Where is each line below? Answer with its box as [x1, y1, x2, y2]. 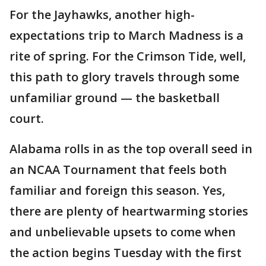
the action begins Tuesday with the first [9, 245, 242, 261]
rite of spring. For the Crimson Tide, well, [9, 48, 246, 65]
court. [9, 110, 44, 127]
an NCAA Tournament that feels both [9, 161, 227, 178]
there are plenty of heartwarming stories [9, 203, 248, 220]
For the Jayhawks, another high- [9, 7, 195, 23]
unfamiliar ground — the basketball [9, 90, 220, 106]
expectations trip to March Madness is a [9, 27, 243, 44]
